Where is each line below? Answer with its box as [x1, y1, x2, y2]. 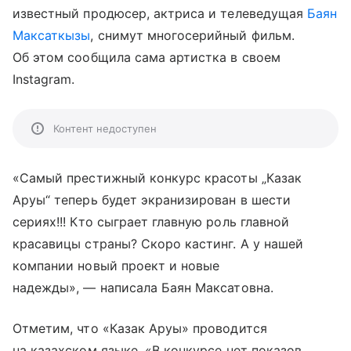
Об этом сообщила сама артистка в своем [13, 49, 280, 65]
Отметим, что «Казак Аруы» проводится [13, 320, 267, 336]
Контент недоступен [53, 122, 157, 135]
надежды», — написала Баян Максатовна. [13, 280, 273, 295]
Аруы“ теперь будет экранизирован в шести [13, 192, 291, 208]
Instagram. [13, 71, 75, 87]
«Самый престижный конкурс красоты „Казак [13, 170, 302, 186]
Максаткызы [13, 27, 91, 43]
